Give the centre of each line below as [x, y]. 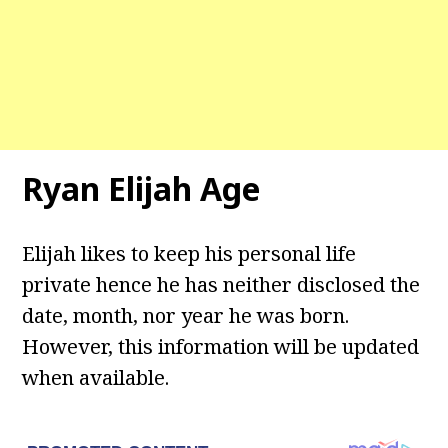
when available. [96, 378]
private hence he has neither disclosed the [221, 285]
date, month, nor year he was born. [186, 316]
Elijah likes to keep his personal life [189, 254]
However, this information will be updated [221, 347]
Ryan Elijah [107, 189]
